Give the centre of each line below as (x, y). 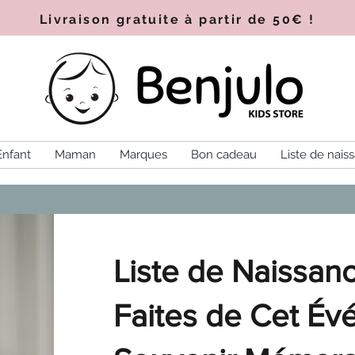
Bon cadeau (223, 155)
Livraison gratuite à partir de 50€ (172, 19)
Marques (143, 155)
